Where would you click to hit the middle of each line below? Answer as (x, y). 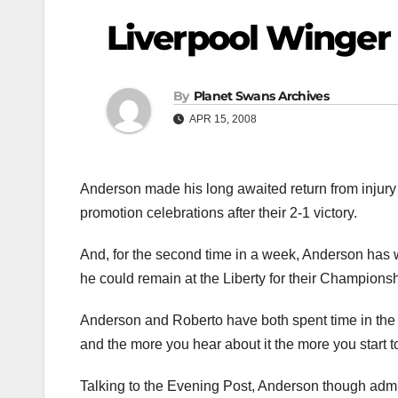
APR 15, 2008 (222, 119)
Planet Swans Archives (261, 96)
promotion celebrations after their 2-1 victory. (219, 213)
